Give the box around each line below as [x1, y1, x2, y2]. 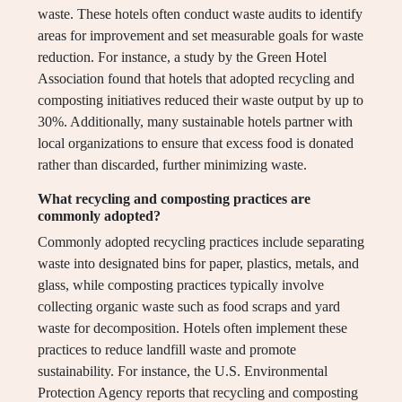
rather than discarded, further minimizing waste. [38, 157, 307, 173]
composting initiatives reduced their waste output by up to [38, 92, 363, 109]
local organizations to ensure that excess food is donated [38, 135, 354, 152]
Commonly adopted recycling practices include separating [38, 234, 364, 250]
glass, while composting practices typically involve [38, 277, 324, 293]
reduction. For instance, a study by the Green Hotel [38, 49, 327, 66]
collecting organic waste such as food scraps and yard [38, 299, 340, 315]
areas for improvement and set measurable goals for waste [38, 28, 363, 44]
